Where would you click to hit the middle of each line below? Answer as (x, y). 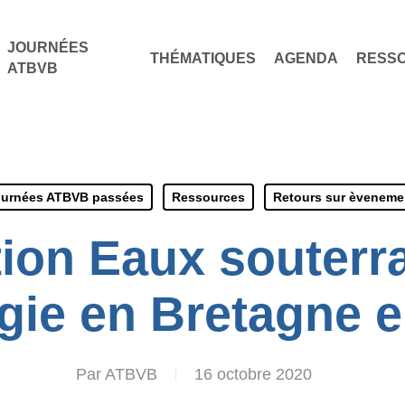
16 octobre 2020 (253, 374)
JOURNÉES (47, 47)
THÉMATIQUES (203, 58)
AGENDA (306, 58)
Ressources (208, 197)
